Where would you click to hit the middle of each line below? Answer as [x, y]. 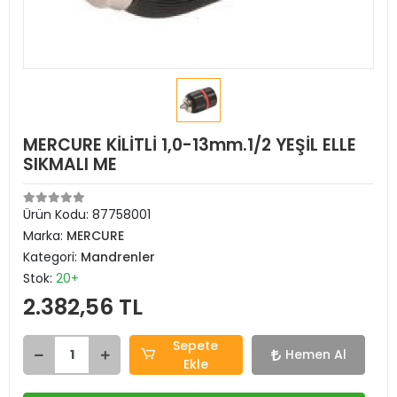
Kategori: [52, 257]
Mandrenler [118, 257]
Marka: [45, 236]
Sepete [196, 345]
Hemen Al [315, 354]
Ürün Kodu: [58, 214]
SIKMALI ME [70, 164]
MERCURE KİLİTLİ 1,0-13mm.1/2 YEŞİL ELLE [190, 145]
